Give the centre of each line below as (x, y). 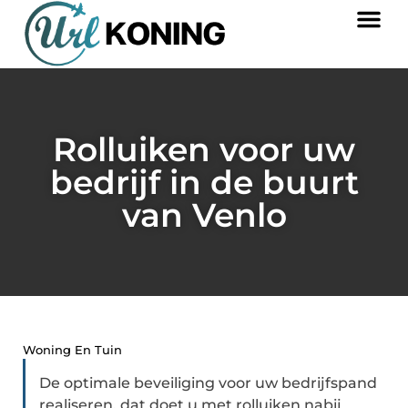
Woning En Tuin (72, 350)
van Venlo (204, 215)
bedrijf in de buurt (204, 183)
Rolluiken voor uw (204, 150)
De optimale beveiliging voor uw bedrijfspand (208, 383)
